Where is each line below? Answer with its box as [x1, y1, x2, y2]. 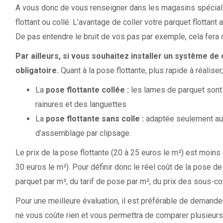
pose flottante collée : [45, 85, 129, 95]
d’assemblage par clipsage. [35, 128, 131, 138]
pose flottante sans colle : [45, 113, 144, 123]
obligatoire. [15, 65, 59, 75]
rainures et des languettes [35, 99, 126, 109]
